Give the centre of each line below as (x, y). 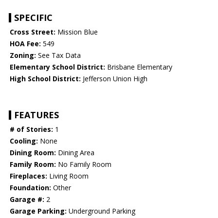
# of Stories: (31, 129)
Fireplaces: (28, 176)
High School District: (45, 79)
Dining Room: (33, 153)
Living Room (68, 176)
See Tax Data (58, 55)
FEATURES (36, 115)
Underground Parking (101, 211)
